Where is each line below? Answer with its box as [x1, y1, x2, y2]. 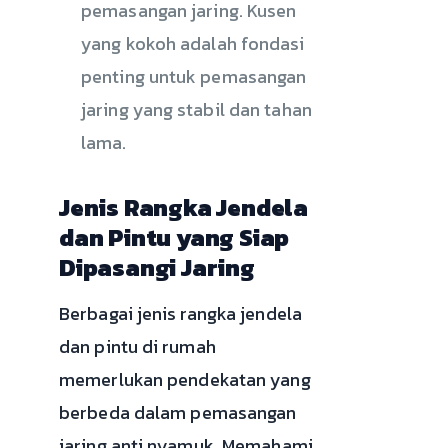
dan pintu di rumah [59, 332, 216, 360]
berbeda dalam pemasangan [59, 398, 297, 426]
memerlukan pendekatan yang [59, 365, 311, 393]
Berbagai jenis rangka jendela [59, 299, 302, 327]
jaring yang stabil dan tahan [81, 95, 312, 123]
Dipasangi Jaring [59, 249, 255, 285]
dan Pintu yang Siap [59, 219, 290, 255]
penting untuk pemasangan [81, 62, 307, 90]
